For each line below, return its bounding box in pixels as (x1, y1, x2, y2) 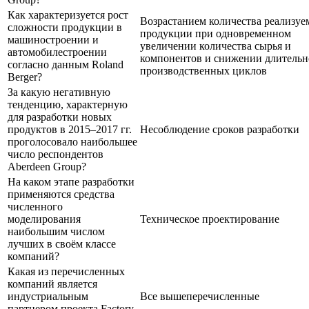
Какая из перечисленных (8, 265, 125, 277)
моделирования (8, 212, 81, 225)
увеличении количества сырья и (140, 39, 291, 52)
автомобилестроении (8, 46, 107, 58)
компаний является (8, 277, 97, 290)
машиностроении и (8, 33, 99, 46)
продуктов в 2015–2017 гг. (8, 123, 132, 135)
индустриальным (8, 290, 88, 302)
